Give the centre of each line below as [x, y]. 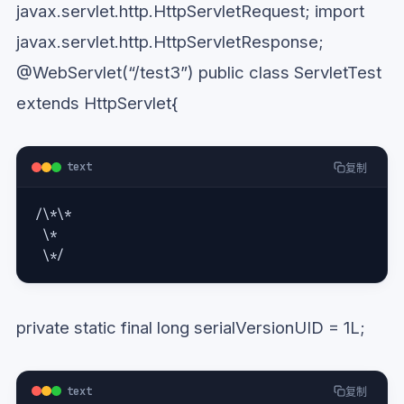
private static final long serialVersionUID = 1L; [191, 327]
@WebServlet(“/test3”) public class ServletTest [199, 72]
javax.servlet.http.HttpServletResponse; [170, 41]
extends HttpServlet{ [97, 102]
